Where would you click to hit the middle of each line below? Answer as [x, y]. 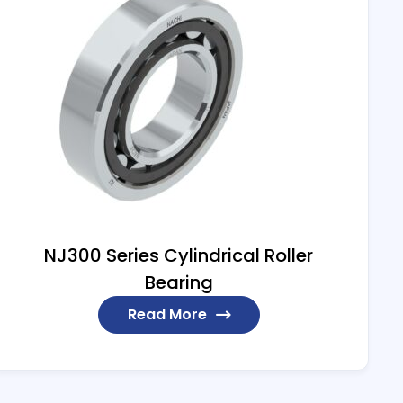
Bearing [179, 282]
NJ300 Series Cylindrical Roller [179, 255]
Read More [167, 314]
